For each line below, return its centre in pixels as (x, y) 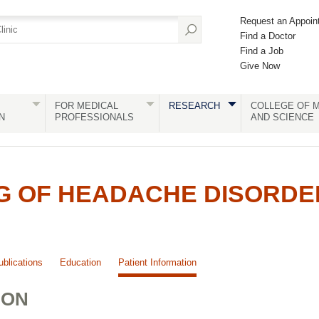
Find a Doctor (268, 36)
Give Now (260, 66)
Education (80, 262)
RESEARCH (194, 106)
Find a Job (262, 51)
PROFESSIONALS (94, 117)
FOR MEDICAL (86, 106)
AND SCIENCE (282, 117)
